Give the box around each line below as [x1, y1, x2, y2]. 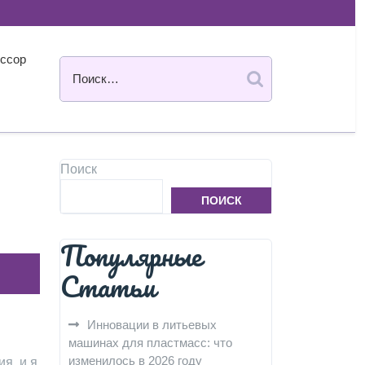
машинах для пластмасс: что [68, 336, 232, 350]
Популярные [60, 232, 202, 278]
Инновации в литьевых [87, 318, 217, 332]
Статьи [60, 263, 156, 309]
